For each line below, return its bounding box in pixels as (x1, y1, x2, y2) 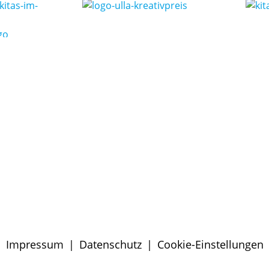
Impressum (5, 237, 64, 252)
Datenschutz (79, 237, 142, 252)
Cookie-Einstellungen (157, 237, 264, 252)
